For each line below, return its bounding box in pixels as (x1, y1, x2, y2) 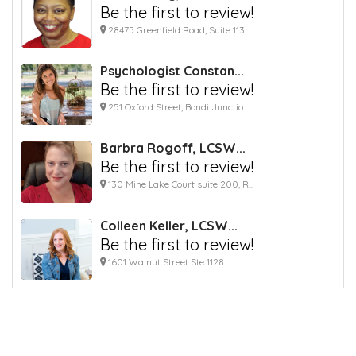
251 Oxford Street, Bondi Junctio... (106, 100, 248, 113)
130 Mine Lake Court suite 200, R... (106, 178, 253, 191)
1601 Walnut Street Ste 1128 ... (106, 255, 231, 268)
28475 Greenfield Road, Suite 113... (106, 23, 250, 36)
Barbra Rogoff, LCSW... (100, 140, 246, 157)
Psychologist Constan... (100, 62, 244, 79)
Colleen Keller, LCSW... (100, 217, 238, 234)
